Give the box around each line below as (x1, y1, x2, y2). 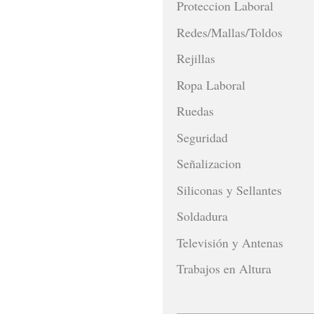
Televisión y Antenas (177, 233, 283, 251)
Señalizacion (177, 155, 241, 172)
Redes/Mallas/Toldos (177, 23, 282, 41)
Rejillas (177, 50, 215, 67)
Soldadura (177, 207, 228, 225)
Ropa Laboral (177, 76, 245, 93)
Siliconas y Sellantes (177, 181, 282, 198)
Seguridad (177, 128, 228, 146)
